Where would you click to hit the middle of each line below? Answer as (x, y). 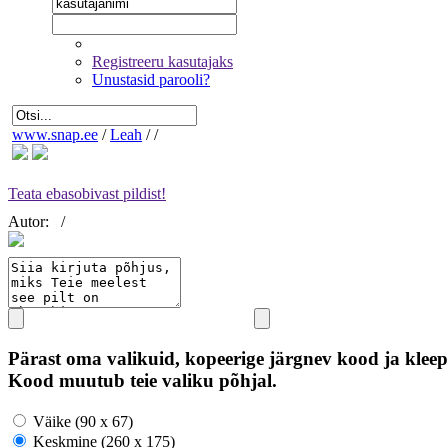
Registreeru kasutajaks (162, 61)
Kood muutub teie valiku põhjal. (142, 381)
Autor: (30, 222)
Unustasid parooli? (151, 79)
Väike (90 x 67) (81, 421)
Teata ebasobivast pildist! (87, 194)
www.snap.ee (55, 134)
